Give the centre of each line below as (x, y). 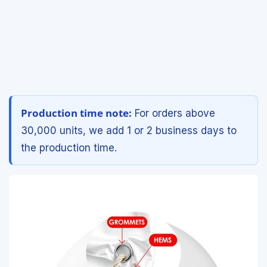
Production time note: (76, 113)
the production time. (69, 148)
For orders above (173, 113)
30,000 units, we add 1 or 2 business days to (129, 130)
